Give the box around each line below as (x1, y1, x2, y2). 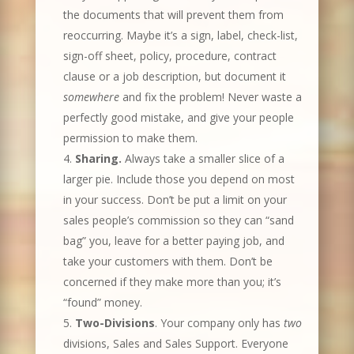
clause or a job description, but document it (62, 69, 286, 84)
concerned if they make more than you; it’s (62, 274, 281, 289)
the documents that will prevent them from (62, 7, 284, 22)
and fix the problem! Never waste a (122, 89, 302, 104)
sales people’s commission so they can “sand (62, 213, 294, 228)
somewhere (62, 89, 122, 104)
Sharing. (74, 151, 125, 166)
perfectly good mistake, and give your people (62, 110, 294, 125)
